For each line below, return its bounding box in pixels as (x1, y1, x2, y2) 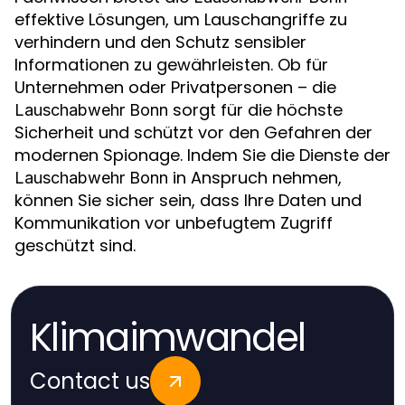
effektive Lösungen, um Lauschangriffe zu (14, 8, 347, 31)
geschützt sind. (14, 234, 136, 257)
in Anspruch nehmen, (168, 166, 342, 189)
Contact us (30, 366, 150, 396)
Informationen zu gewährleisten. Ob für (14, 53, 328, 76)
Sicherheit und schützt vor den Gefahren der (14, 121, 372, 144)
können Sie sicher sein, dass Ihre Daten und (14, 189, 362, 212)
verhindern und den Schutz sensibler (14, 31, 306, 53)
